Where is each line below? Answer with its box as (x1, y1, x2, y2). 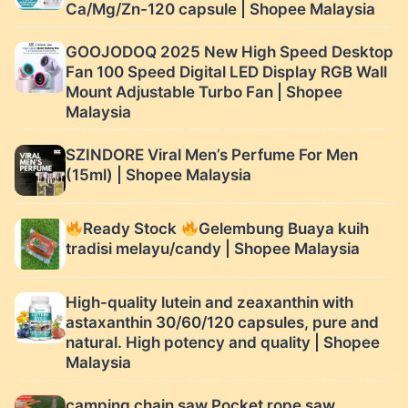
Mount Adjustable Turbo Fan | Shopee (66, 83, 342, 102)
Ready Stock (83, 219, 181, 239)
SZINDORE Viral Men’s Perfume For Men (66, 146, 358, 165)
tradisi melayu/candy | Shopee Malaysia (66, 240, 360, 259)
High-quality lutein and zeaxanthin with (66, 293, 353, 312)
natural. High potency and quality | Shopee (66, 333, 380, 352)
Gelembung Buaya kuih (198, 219, 369, 239)
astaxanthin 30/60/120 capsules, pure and (66, 313, 379, 332)
